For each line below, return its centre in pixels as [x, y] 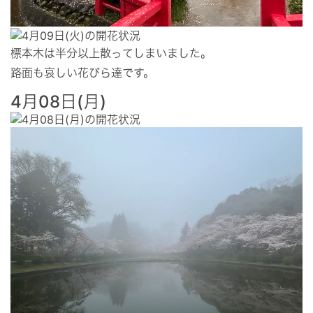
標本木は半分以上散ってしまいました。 [111, 53]
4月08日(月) [58, 101]
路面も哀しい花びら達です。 [82, 72]
